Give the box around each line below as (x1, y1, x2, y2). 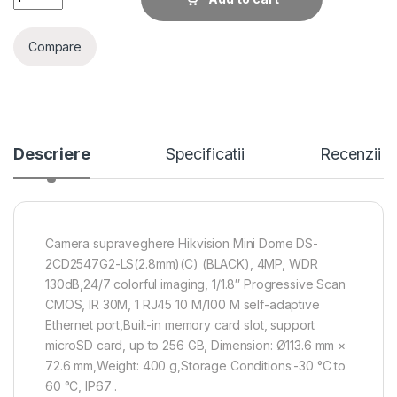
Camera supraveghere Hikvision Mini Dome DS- (45, 235, 318, 251)
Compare (28, 39, 82, 55)
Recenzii (320, 144, 381, 163)
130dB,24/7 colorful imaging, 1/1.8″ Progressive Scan (45, 276, 346, 292)
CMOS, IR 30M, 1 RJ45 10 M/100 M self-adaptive (45, 296, 320, 312)
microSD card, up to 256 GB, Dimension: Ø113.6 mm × (45, 337, 346, 353)
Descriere (13, 144, 90, 163)
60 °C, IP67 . (45, 378, 118, 393)
